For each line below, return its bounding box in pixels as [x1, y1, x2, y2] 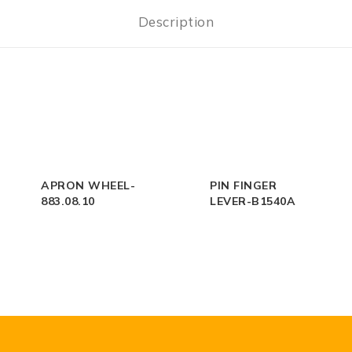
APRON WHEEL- [41, 178, 135, 193]
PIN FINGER [210, 178, 277, 193]
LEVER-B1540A [210, 194, 295, 209]
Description [137, 13, 214, 30]
